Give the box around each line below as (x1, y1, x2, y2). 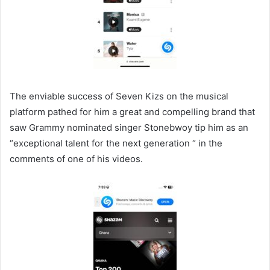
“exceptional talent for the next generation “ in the (10, 137, 222, 149)
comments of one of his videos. (10, 152, 143, 165)
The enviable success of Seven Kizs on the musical (10, 90, 228, 102)
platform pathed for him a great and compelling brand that (10, 105, 255, 118)
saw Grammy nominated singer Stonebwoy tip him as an (10, 121, 248, 133)
